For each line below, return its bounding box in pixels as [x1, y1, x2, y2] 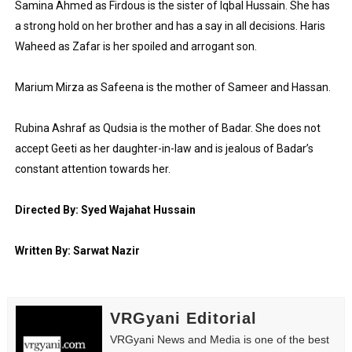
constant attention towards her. [14, 163, 170, 176]
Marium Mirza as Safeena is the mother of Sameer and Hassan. [14, 81, 331, 94]
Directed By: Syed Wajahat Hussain [14, 203, 196, 217]
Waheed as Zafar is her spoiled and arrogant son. [14, 40, 257, 53]
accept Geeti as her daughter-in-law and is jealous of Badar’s [14, 142, 313, 156]
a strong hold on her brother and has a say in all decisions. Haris [14, 20, 325, 33]
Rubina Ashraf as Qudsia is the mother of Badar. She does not [14, 122, 321, 135]
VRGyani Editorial [109, 310, 257, 328]
